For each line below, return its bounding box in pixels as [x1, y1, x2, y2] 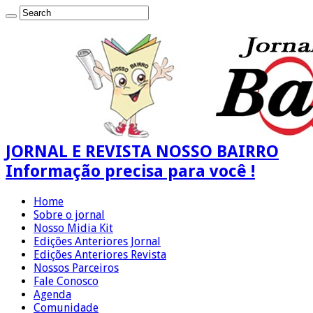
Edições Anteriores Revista [34, 247, 166, 261]
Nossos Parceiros [34, 261, 119, 275]
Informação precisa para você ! [6, 161, 255, 181]
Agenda [34, 287, 71, 301]
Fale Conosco [34, 274, 99, 288]
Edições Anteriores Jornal [34, 234, 161, 248]
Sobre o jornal [34, 208, 105, 221]
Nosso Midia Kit [34, 221, 113, 235]
